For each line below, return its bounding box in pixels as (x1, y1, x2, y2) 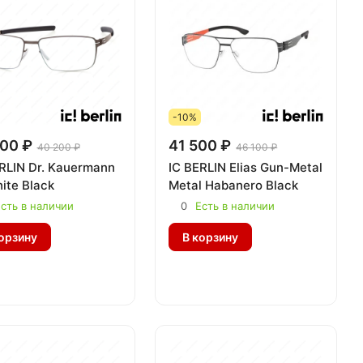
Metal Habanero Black (169, 177, 299, 193)
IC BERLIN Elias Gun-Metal (169, 160, 323, 175)
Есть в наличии (195, 199, 275, 212)
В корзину (182, 229, 239, 244)
